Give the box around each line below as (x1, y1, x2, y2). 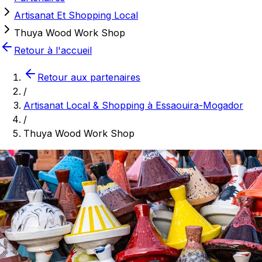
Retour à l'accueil (14, 44, 92, 56)
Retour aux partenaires (37, 71, 140, 83)
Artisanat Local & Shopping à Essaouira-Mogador (23, 99, 243, 111)
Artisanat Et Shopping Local (14, 9, 138, 21)
